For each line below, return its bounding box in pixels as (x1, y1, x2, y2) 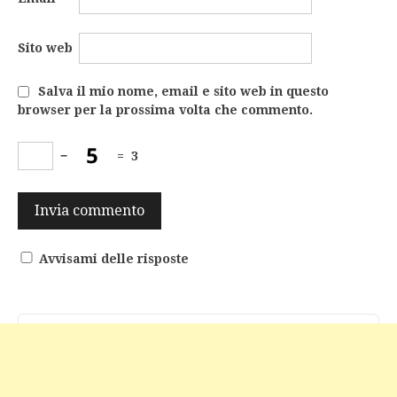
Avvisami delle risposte (39, 252, 189, 267)
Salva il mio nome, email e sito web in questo (38, 84, 329, 99)
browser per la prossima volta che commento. (18, 103, 313, 118)
